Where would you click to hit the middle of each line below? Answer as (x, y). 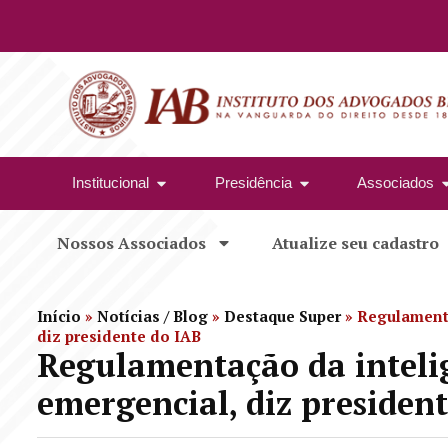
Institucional (110, 183)
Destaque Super (282, 315)
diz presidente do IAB (119, 335)
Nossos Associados (131, 242)
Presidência (253, 183)
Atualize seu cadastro (355, 242)
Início (59, 315)
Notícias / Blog (152, 315)
